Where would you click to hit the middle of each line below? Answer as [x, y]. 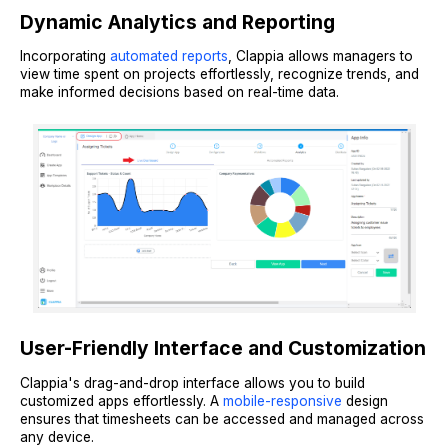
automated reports [169, 56]
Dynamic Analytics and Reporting [177, 21]
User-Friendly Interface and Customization [223, 348]
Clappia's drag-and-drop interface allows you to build [192, 383]
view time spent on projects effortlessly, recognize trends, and [219, 74]
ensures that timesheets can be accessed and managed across [222, 419]
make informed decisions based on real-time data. [179, 92]
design [365, 401]
